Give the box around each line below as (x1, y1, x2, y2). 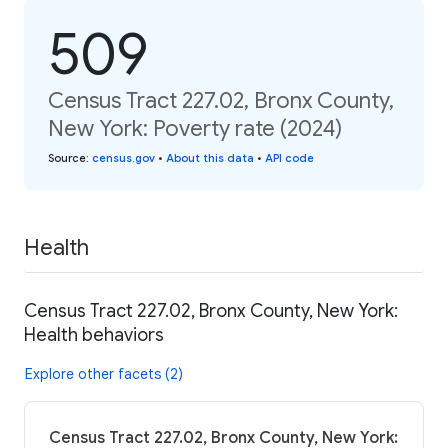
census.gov (92, 150, 155, 165)
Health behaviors (24, 324, 164, 347)
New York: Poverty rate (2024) (48, 114, 342, 142)
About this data (166, 150, 254, 165)
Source (48, 150, 86, 165)
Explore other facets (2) (25, 365, 183, 384)
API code (265, 150, 314, 165)
